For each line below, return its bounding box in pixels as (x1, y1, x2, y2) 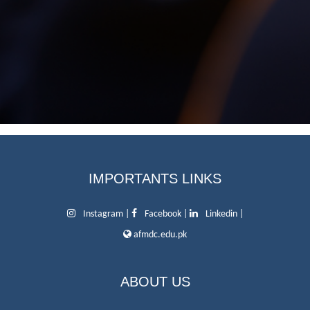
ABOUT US (120, 274, 190, 289)
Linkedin (205, 209, 237, 219)
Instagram (82, 209, 123, 219)
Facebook (144, 209, 181, 219)
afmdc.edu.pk (134, 230, 187, 240)
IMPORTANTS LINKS (89, 171, 221, 186)
